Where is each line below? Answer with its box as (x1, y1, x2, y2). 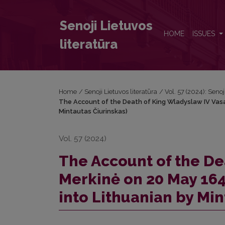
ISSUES (192, 30, 217, 38)
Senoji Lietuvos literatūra (84, 88, 158, 95)
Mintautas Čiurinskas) (59, 107, 128, 115)
